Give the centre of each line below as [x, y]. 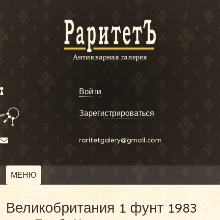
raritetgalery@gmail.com [121, 140]
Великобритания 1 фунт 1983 [101, 208]
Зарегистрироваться [117, 113]
